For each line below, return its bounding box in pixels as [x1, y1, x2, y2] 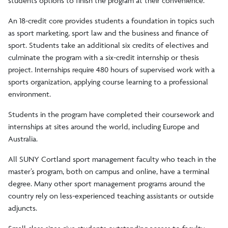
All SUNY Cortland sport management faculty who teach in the [8, 154, 216, 164]
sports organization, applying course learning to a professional [8, 77, 208, 87]
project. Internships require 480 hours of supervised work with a [8, 65, 215, 75]
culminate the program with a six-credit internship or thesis [8, 52, 199, 63]
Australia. [8, 134, 38, 144]
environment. [8, 89, 51, 99]
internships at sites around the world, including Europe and [8, 122, 199, 132]
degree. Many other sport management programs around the [8, 179, 205, 189]
